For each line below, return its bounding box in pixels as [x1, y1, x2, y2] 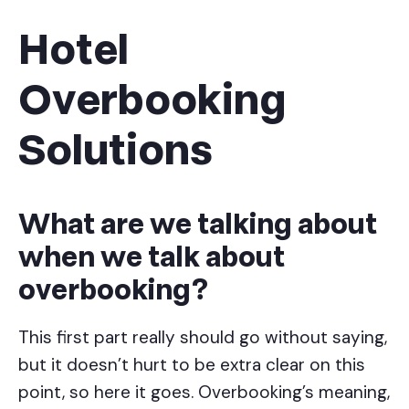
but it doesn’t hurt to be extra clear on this [18, 353, 365, 377]
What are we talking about [18, 205, 377, 246]
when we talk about [18, 238, 285, 278]
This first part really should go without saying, [18, 326, 387, 350]
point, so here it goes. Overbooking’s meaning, [18, 381, 390, 404]
